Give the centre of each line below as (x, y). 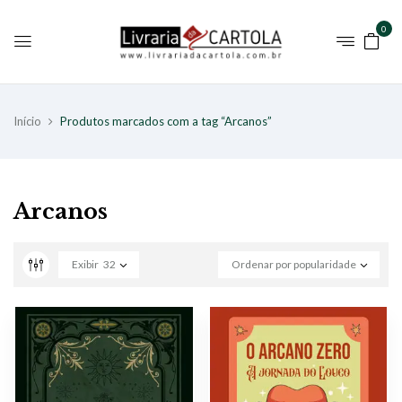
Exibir (85, 264)
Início (27, 121)
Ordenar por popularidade (294, 264)
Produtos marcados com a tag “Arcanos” (166, 121)
